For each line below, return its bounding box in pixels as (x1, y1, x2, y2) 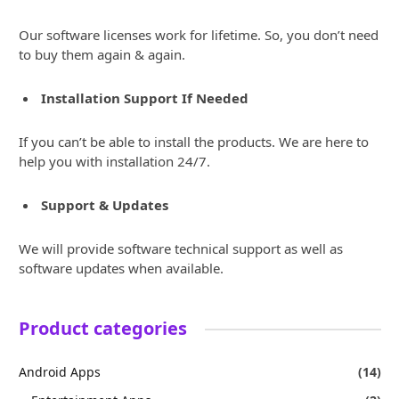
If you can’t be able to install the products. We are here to (19, 133, 369, 151)
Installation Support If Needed (41, 89, 248, 108)
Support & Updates (41, 196, 168, 215)
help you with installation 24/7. (19, 152, 210, 171)
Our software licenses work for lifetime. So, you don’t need (19, 26, 379, 45)
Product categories (19, 316, 187, 341)
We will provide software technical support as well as (19, 240, 343, 258)
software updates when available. (19, 259, 224, 278)
